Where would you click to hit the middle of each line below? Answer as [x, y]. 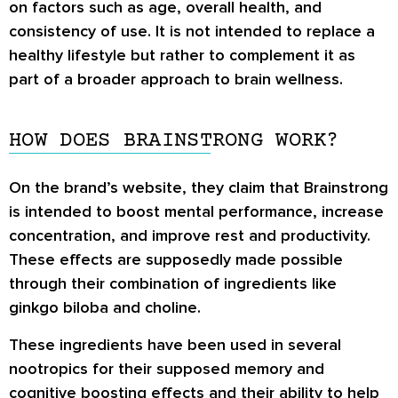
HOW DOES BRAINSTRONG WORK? [174, 141]
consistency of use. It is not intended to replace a [192, 32]
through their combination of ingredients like [173, 284]
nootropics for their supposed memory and [167, 368]
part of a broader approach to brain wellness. [176, 80]
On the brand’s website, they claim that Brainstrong [199, 188]
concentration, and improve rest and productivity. [190, 236]
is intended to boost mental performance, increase [196, 212]
